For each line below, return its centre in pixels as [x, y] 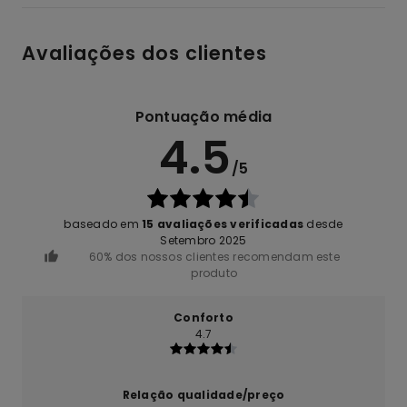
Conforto [203, 317]
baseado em [103, 223]
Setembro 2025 [203, 240]
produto [214, 273]
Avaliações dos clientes [144, 53]
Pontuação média [203, 116]
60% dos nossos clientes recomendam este [214, 256]
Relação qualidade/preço [203, 394]
